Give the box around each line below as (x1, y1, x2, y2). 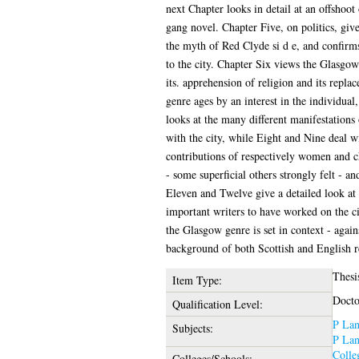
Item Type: (171, 272, 222, 288)
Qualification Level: (171, 296, 263, 312)
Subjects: (171, 320, 213, 336)
